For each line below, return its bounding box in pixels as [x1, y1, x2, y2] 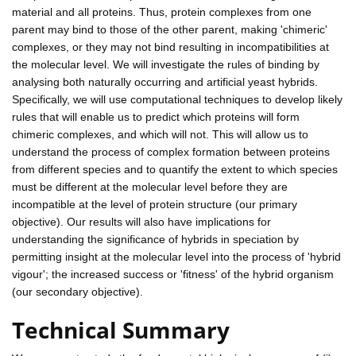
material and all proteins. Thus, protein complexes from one [12, 5, 311, 18]
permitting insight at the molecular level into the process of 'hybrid [12, 250, 341, 263]
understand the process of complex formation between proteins [12, 145, 330, 158]
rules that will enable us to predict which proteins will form [12, 110, 300, 123]
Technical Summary [12, 314, 230, 345]
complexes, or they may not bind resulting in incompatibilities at [12, 40, 329, 53]
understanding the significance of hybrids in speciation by [12, 232, 299, 246]
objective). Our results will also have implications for [12, 215, 271, 228]
